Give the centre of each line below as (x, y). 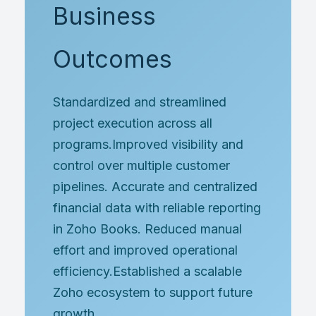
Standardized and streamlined (140, 102)
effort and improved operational (145, 250)
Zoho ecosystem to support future (153, 292)
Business (104, 16)
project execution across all (133, 123)
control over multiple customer (141, 165)
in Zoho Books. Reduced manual (147, 229)
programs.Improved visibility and (148, 144)
